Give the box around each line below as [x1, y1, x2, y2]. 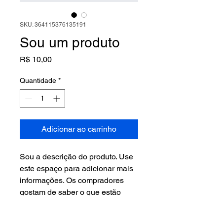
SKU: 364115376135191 [20, 21, 86, 28]
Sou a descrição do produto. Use [20, 152, 135, 161]
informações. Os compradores [20, 176, 126, 185]
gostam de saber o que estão [20, 187, 123, 197]
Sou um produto [20, 35, 120, 50]
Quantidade [20, 76, 56, 84]
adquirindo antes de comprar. [20, 199, 121, 209]
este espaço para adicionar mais [20, 164, 135, 173]
